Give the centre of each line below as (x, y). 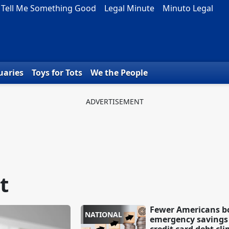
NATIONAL (103, 215)
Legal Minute (129, 8)
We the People (119, 73)
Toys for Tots (57, 73)
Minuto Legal (188, 8)
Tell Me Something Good (49, 8)
